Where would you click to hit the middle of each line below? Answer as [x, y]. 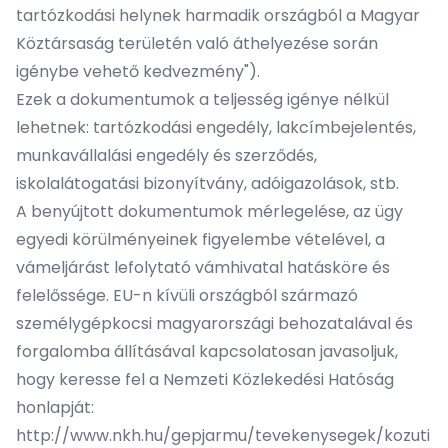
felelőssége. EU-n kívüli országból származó [187, 295]
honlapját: [57, 407]
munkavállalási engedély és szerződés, [166, 155]
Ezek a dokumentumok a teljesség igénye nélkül [202, 99]
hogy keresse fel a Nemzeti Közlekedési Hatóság [205, 379]
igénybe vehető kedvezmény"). [138, 71]
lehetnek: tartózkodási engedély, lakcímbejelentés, [216, 127]
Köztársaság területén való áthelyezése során [197, 43]
